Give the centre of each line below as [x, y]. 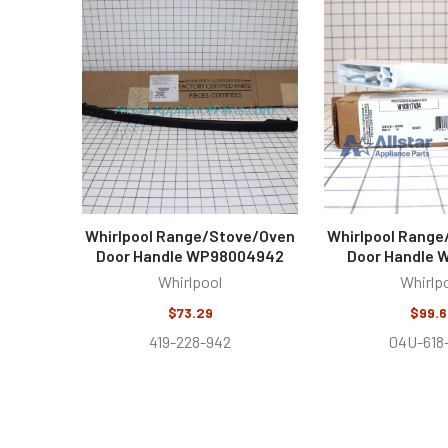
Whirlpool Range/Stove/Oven [190, 235]
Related [125, 33]
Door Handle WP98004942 [190, 255]
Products [131, 60]
